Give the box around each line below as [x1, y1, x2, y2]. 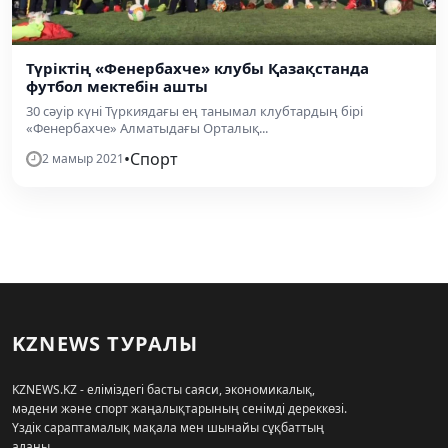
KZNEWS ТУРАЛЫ [12, 329, 199, 357]
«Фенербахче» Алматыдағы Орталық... [26, 118, 268, 137]
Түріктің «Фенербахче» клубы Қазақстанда [26, 57, 369, 78]
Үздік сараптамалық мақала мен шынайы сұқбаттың [12, 418, 324, 436]
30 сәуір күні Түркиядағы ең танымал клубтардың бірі [26, 101, 363, 120]
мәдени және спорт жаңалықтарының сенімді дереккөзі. [12, 399, 347, 417]
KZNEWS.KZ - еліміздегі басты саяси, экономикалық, [12, 380, 315, 398]
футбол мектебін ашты [26, 75, 208, 96]
